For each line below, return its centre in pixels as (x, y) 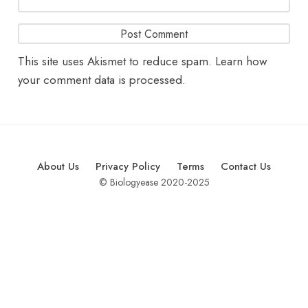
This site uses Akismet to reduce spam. (117, 62)
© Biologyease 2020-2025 (154, 183)
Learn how (242, 62)
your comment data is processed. (102, 80)
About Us (58, 167)
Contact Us (246, 167)
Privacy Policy (128, 167)
